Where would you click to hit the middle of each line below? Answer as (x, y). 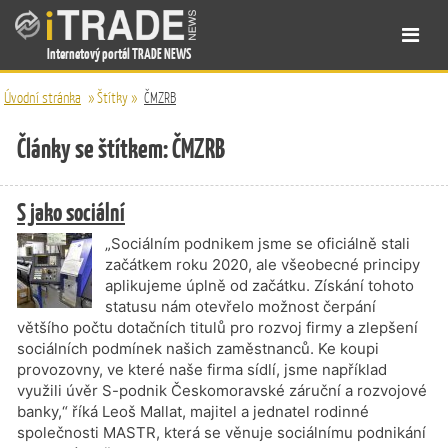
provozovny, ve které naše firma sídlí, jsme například (202, 369)
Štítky (112, 97)
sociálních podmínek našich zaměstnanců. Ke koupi (198, 348)
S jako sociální (71, 212)
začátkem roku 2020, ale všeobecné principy (262, 264)
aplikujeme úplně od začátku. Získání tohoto (259, 285)
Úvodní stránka (42, 97)
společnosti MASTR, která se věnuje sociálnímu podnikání (221, 432)
